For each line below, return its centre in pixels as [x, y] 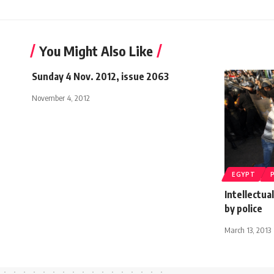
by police [243, 208]
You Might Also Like [96, 50]
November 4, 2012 [61, 98]
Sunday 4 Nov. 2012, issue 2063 [100, 76]
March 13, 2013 [248, 230]
